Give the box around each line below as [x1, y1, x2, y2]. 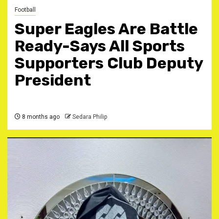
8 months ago [21, 113, 60, 120]
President [15, 71, 91, 89]
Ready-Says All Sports [15, 37, 185, 55]
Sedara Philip [72, 113, 107, 120]
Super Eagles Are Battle [15, 20, 198, 38]
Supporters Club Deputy [15, 54, 203, 72]
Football [15, 6, 36, 13]
